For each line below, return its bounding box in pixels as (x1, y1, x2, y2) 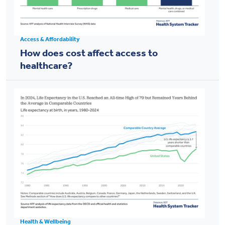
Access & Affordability (20, 35, 80, 42)
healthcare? (20, 58, 72, 71)
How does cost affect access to (20, 46, 158, 58)
